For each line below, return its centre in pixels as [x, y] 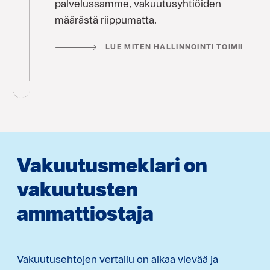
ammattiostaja [85, 213]
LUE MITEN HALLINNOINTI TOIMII [174, 47]
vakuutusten [77, 189]
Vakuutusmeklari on [112, 165]
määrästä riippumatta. [106, 20]
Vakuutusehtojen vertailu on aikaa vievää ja [118, 259]
